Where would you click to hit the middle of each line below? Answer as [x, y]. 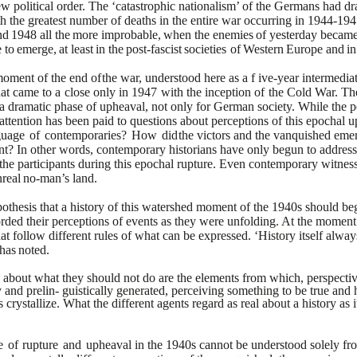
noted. [34, 250]
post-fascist [154, 49]
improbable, [131, 35]
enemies [233, 35]
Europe [305, 49]
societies [206, 49]
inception [228, 92]
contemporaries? [86, 135]
